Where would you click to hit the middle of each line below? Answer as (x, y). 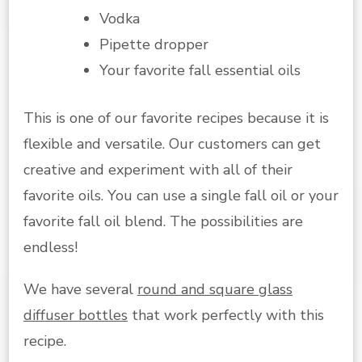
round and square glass (215, 289)
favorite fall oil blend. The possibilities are (163, 221)
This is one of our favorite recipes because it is (176, 118)
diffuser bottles (76, 315)
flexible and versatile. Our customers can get (172, 143)
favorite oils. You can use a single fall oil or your (181, 195)
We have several (80, 289)
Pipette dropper (154, 44)
